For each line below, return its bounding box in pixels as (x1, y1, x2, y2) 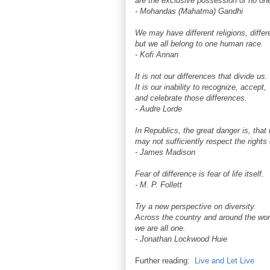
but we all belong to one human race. (135, 39, 263, 48)
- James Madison (135, 148, 195, 157)
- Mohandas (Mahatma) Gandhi (135, 7, 243, 16)
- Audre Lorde (135, 104, 182, 113)
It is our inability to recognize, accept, (135, 83, 266, 92)
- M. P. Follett (135, 180, 182, 189)
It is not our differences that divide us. (135, 72, 268, 81)
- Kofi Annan (135, 50, 178, 59)
